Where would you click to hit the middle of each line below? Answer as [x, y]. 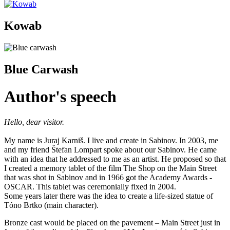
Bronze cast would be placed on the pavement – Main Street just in [112, 222]
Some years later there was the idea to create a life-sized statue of [109, 196]
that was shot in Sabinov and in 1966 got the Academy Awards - [108, 177]
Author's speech [60, 97]
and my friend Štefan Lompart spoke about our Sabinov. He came [110, 149]
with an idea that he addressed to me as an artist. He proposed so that [115, 159]
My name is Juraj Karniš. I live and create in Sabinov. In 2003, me [111, 140]
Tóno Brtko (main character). [51, 205]
